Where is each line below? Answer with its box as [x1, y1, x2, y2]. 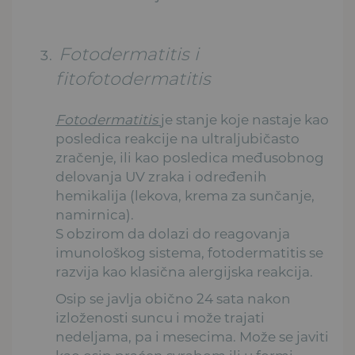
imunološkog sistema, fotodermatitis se [55, 244, 323, 261]
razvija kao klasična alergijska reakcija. [55, 263, 313, 280]
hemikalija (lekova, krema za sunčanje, [55, 187, 315, 204]
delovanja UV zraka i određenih [55, 168, 267, 185]
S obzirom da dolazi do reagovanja [55, 225, 290, 242]
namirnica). [55, 206, 134, 223]
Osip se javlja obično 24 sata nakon [55, 290, 291, 307]
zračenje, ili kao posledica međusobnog [55, 149, 324, 166]
